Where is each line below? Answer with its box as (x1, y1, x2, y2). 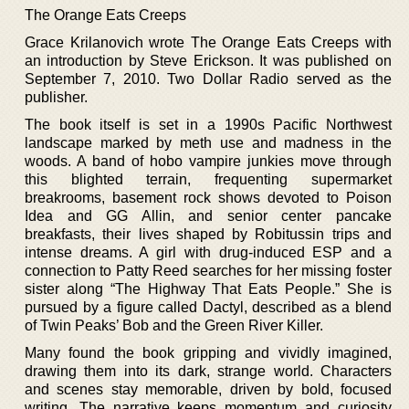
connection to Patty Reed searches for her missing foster (25, 262, 392, 278)
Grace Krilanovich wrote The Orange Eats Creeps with (25, 34, 392, 50)
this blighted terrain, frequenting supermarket (25, 171, 392, 187)
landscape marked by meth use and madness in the (25, 134, 392, 151)
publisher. (25, 89, 88, 105)
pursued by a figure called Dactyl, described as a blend (25, 299, 392, 315)
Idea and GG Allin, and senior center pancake (25, 207, 392, 224)
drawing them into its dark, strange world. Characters (25, 362, 392, 379)
